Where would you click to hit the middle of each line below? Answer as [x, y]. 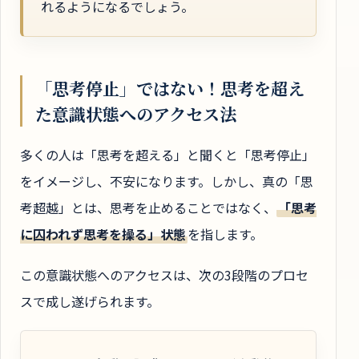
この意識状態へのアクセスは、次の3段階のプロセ [164, 275]
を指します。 [225, 234]
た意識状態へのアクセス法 [136, 113]
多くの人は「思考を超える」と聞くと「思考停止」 [167, 154]
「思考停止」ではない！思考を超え [170, 88]
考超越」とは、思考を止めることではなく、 [148, 207]
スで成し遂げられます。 [90, 302]
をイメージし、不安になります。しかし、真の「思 [167, 181]
